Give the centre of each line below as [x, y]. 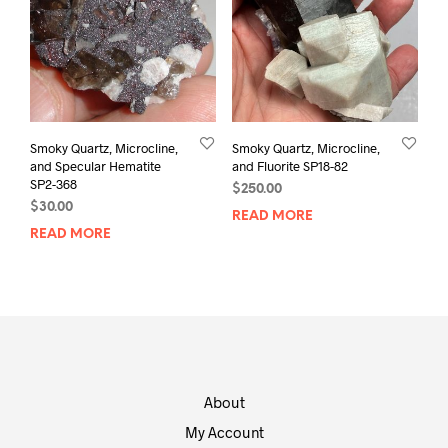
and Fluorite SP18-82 [289, 165]
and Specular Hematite [95, 165]
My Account [224, 431]
